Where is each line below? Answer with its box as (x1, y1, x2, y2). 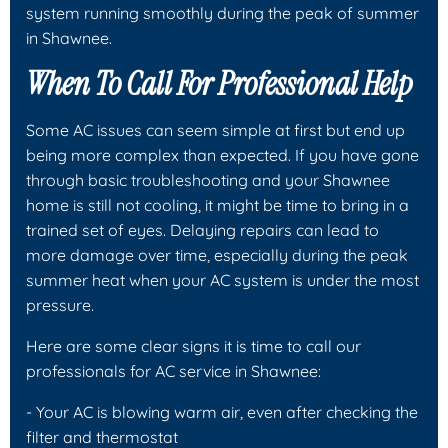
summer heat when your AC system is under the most (26, 269, 419, 290)
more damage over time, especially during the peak (26, 244, 408, 265)
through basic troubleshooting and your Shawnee (26, 169, 390, 190)
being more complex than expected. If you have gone (26, 144, 419, 165)
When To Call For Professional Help (26, 62, 412, 105)
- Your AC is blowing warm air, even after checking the (26, 401, 418, 422)
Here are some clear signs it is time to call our (26, 335, 361, 356)
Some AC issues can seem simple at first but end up (26, 119, 405, 140)
